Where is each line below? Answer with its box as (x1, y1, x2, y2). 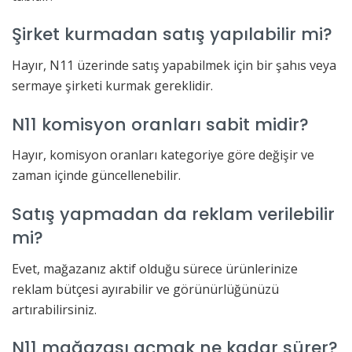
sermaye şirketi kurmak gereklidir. (12, 76, 213, 94)
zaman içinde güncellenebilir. (12, 167, 181, 185)
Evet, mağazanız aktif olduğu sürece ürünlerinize (12, 259, 298, 277)
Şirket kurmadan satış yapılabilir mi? (12, 22, 332, 47)
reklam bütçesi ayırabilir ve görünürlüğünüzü (12, 280, 279, 298)
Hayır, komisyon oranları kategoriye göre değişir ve (12, 146, 314, 164)
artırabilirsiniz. (12, 300, 97, 318)
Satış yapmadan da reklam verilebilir (12, 201, 335, 226)
